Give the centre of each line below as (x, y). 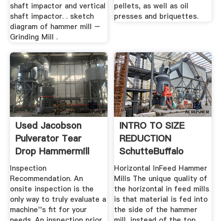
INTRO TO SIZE (152, 125)
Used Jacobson (48, 125)
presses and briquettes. (156, 17)
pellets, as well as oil (151, 6)
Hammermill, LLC (156, 164)
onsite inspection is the (52, 189)
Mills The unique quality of (161, 179)
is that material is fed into (161, 200)
